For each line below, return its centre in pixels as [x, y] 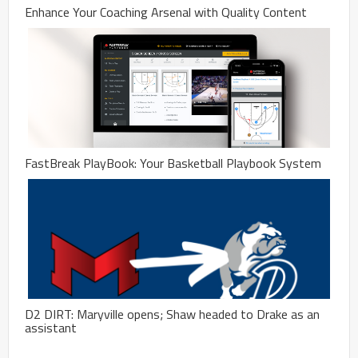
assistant [51, 327]
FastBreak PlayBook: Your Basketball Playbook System [173, 163]
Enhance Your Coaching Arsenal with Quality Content [166, 12]
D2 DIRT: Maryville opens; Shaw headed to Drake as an [172, 314]
